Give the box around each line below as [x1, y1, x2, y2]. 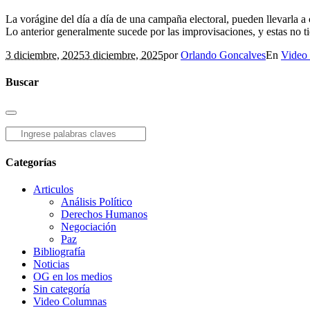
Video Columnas [33, 295, 107, 307]
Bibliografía [33, 245, 85, 257]
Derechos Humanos [61, 208, 147, 220]
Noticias [33, 257, 69, 270]
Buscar [6, 76, 39, 89]
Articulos [33, 183, 73, 195]
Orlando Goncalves [181, 48, 266, 61]
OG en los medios [33, 270, 112, 282]
